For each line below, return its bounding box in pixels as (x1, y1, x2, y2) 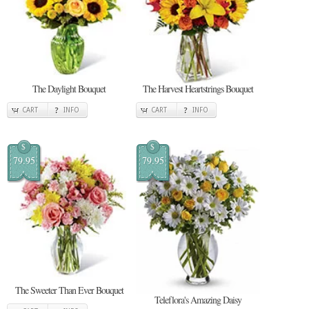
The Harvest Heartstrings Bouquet (143, 82, 253, 96)
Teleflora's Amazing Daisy (154, 292, 241, 306)
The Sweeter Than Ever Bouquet (14, 283, 123, 297)
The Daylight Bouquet (32, 82, 106, 96)
